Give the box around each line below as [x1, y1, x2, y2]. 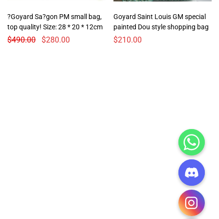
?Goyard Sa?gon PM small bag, [7, 13, 102, 21]
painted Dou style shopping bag [113, 23, 209, 31]
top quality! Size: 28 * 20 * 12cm [43, 23, 103, 31]
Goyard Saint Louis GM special [113, 13, 206, 21]
